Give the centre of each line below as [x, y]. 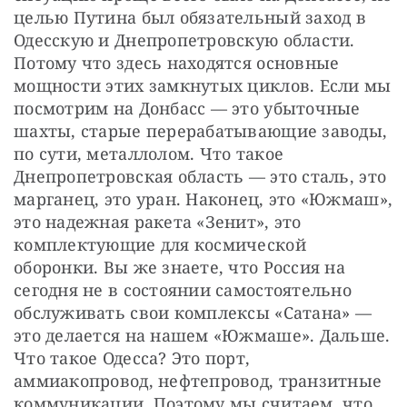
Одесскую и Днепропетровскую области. [184, 40]
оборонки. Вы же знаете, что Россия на [179, 267]
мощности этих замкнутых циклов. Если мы [203, 85]
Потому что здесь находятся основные [177, 62]
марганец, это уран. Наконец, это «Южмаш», [203, 199]
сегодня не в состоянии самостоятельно [183, 289]
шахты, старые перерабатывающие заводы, [201, 130]
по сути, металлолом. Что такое [149, 153]
